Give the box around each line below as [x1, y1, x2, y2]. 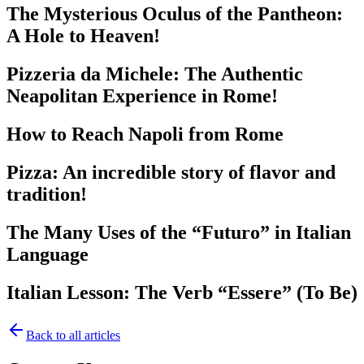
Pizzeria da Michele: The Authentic [6, 63, 303, 85]
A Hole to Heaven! [6, 25, 160, 47]
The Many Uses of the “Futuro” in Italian [6, 222, 351, 244]
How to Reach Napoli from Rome [6, 123, 284, 145]
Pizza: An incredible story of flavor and [6, 162, 336, 184]
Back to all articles [26, 327, 120, 342]
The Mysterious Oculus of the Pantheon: [6, 3, 343, 25]
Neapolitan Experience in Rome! [6, 85, 278, 107]
